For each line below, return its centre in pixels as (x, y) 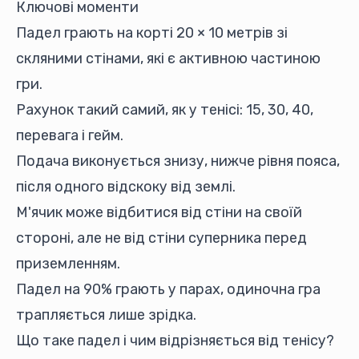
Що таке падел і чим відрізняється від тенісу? (175, 341)
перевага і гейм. (70, 135)
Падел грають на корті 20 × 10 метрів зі (152, 33)
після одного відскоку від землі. (126, 187)
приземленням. (68, 264)
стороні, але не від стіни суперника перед (161, 238)
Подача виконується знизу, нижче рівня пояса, (178, 161)
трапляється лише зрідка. (106, 315)
